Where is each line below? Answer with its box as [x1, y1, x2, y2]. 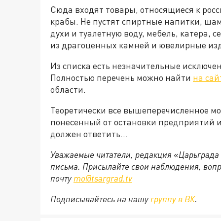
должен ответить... [50, 128, 128, 140]
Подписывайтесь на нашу [50, 193, 150, 205]
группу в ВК [150, 193, 195, 205]
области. [50, 84, 86, 95]
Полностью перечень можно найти [50, 72, 193, 83]
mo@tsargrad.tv [74, 173, 132, 184]
